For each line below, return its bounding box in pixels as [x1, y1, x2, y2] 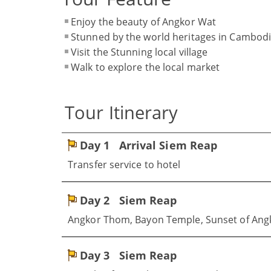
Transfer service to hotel [68, 158, 181, 171]
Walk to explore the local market [71, 60, 220, 74]
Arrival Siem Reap [116, 138, 218, 152]
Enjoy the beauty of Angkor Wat [71, 15, 216, 28]
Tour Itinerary [65, 100, 178, 124]
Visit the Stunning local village [71, 45, 208, 59]
